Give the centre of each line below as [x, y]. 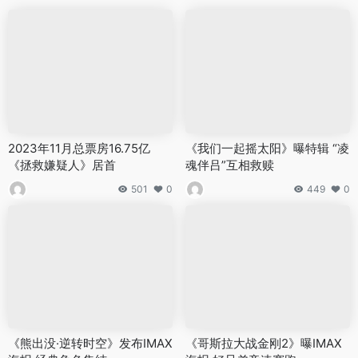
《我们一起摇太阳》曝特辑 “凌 [267, 148]
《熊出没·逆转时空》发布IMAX [90, 344]
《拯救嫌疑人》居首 [62, 165]
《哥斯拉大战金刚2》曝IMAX [264, 344]
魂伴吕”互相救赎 [230, 165]
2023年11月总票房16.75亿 [79, 148]
